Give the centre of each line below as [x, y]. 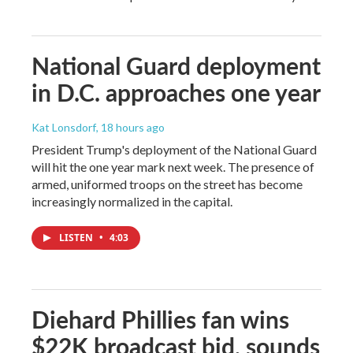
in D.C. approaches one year [176, 92]
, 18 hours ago [130, 127]
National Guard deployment [176, 65]
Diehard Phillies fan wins [160, 319]
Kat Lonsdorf [64, 127]
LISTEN [77, 237]
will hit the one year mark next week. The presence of [173, 166]
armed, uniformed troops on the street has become [167, 184]
